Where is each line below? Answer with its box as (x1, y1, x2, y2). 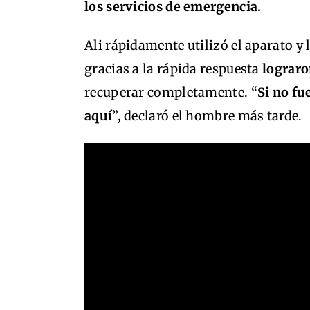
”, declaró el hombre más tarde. (112, 108, 302, 124)
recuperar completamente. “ (84, 84, 257, 100)
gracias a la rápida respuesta (84, 61, 259, 77)
